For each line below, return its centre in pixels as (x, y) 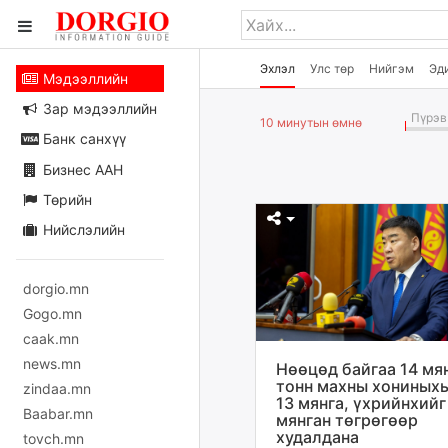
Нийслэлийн (81, 229)
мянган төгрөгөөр (347, 420)
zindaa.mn (57, 388)
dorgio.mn (56, 288)
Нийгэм (391, 68)
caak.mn (51, 338)
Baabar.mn (58, 413)
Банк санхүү (82, 139)
